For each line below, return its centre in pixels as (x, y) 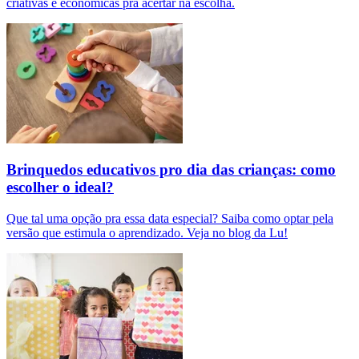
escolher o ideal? (60, 188)
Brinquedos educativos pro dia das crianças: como (171, 170)
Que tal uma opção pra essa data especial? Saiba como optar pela (170, 219)
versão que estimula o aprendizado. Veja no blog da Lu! (147, 233)
